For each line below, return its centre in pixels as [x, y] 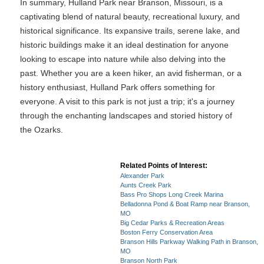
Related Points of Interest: [164, 166]
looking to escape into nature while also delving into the [123, 59]
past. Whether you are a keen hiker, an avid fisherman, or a [131, 73]
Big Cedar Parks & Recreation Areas [172, 223]
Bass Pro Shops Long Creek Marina [172, 194]
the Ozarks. [42, 130]
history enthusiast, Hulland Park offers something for [118, 87]
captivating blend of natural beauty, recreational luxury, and [130, 16]
